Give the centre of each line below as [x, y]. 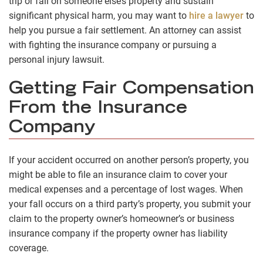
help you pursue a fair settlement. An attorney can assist [125, 30]
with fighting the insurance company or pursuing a [113, 45]
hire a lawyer [215, 15]
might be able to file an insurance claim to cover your [118, 175]
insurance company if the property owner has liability [118, 234]
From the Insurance [98, 109]
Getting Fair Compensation [131, 90]
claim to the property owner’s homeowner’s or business [122, 219]
